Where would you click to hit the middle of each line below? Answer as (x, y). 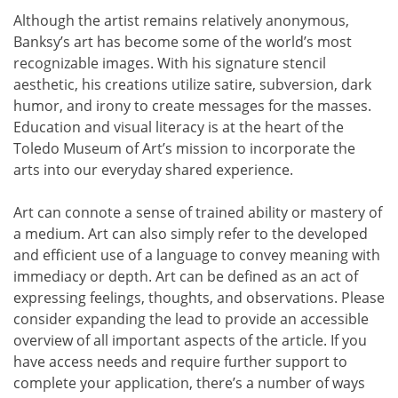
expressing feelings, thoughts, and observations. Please (199, 298)
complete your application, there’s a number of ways (189, 383)
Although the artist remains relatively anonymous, (181, 21)
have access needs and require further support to (180, 362)
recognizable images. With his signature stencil (170, 64)
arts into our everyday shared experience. (153, 170)
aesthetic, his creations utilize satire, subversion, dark (192, 85)
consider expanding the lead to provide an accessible (191, 319)
